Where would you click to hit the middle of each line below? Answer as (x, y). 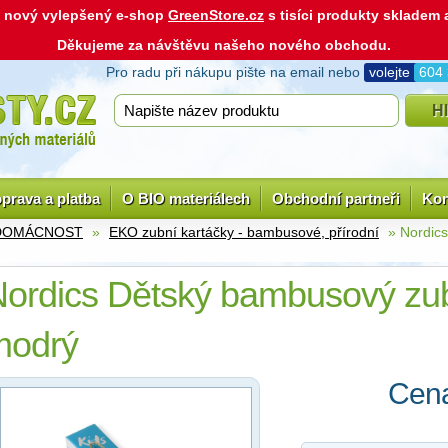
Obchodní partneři (336, 198)
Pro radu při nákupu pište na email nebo (235, 72)
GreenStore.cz (216, 15)
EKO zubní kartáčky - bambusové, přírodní (244, 232)
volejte (391, 72)
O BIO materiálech (186, 198)
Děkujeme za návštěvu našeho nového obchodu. (224, 45)
